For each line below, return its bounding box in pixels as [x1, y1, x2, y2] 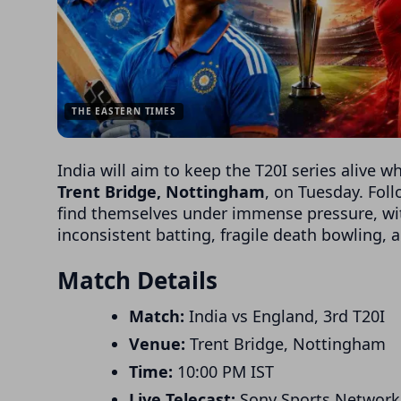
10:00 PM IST [173, 360, 274, 382]
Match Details [57, 263, 218, 296]
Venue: [129, 332, 185, 354]
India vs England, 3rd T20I [184, 304, 385, 327]
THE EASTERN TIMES [72, 104, 176, 117]
